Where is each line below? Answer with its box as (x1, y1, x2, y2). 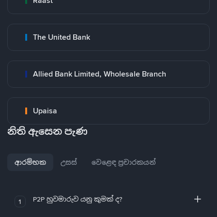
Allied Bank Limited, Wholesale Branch (33, 69, 166, 79)
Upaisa (33, 106, 57, 116)
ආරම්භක (15, 158, 46, 167)
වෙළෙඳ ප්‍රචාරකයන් (92, 158, 156, 167)
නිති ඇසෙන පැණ (7, 125, 88, 138)
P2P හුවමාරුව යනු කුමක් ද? (32, 195, 122, 203)
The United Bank (33, 32, 90, 42)
